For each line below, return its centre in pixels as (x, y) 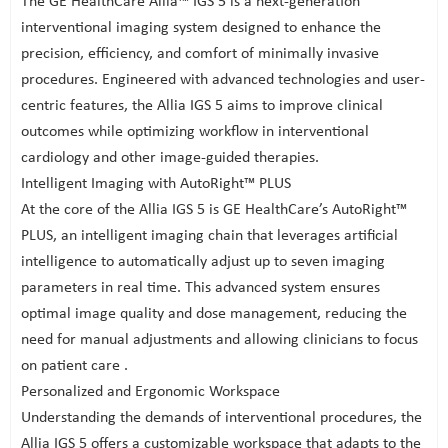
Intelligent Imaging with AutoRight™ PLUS (156, 184)
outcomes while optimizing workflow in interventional (195, 132)
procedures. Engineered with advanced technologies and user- (223, 80)
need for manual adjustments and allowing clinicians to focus (219, 340)
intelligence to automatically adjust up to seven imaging (203, 262)
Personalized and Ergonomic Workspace (150, 392)
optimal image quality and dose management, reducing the (214, 314)
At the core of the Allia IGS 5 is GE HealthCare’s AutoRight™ (214, 210)
